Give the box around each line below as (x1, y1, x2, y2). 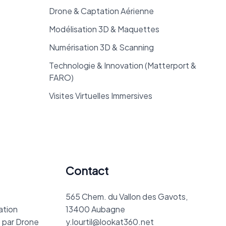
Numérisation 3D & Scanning (48, 42, 154, 53)
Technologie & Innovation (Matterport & (48, 60, 196, 71)
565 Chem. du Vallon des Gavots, (65, 191, 188, 202)
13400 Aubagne (65, 204, 125, 215)
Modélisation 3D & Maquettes (48, 24, 159, 35)
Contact (65, 163, 108, 178)
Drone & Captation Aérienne (48, 6, 154, 17)
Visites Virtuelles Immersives (48, 90, 152, 101)
